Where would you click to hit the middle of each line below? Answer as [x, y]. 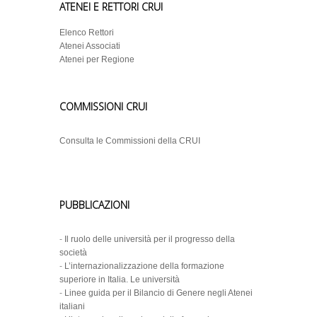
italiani [72, 306]
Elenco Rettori [87, 33]
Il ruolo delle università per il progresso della [150, 239]
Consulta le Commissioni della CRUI [130, 141]
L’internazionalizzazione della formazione [144, 266]
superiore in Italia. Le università [120, 279]
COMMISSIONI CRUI [103, 106]
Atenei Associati [90, 46]
